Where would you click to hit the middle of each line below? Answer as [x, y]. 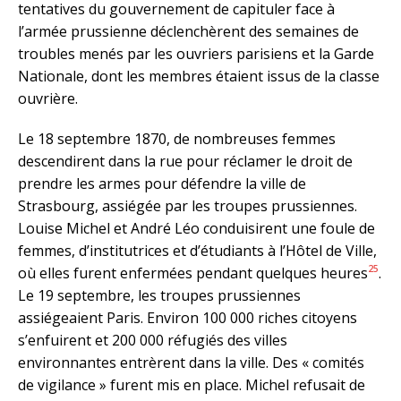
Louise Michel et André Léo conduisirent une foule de [196, 228]
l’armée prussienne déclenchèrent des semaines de [188, 31]
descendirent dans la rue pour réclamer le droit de [185, 161]
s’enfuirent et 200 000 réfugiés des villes [153, 340]
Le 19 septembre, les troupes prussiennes [159, 295]
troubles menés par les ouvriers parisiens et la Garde [196, 53]
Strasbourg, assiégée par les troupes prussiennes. [188, 205]
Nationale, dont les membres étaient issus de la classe [199, 76]
